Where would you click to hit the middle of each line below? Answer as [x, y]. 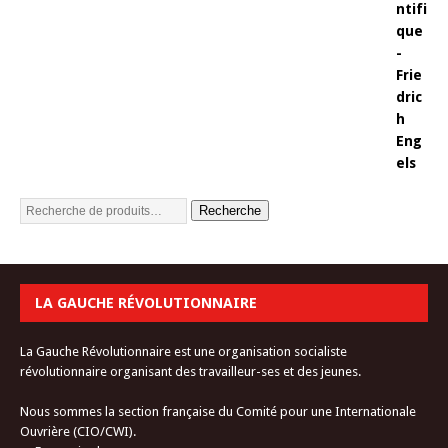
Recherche [230, 210]
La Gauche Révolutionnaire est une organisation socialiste [183, 351]
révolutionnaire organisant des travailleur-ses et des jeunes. [190, 371]
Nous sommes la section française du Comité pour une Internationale [218, 411]
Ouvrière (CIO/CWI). [78, 431]
